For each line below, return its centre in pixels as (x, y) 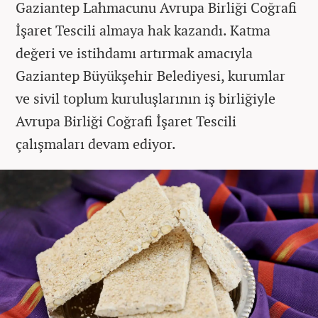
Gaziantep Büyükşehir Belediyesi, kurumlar (150, 76)
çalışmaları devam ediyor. (96, 144)
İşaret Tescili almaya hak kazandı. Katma (143, 31)
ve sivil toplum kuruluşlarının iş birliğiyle (146, 99)
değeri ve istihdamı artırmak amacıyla (134, 53)
